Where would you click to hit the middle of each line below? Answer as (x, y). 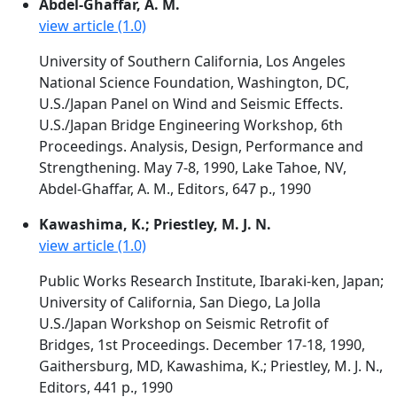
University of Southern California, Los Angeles (192, 61)
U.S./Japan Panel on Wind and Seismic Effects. (191, 104)
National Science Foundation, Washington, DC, (194, 82)
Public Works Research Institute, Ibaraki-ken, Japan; (211, 281)
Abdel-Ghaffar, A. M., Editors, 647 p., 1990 (175, 189)
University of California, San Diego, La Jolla (180, 302)
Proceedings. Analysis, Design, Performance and (201, 146)
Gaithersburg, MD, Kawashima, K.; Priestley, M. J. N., (211, 366)
